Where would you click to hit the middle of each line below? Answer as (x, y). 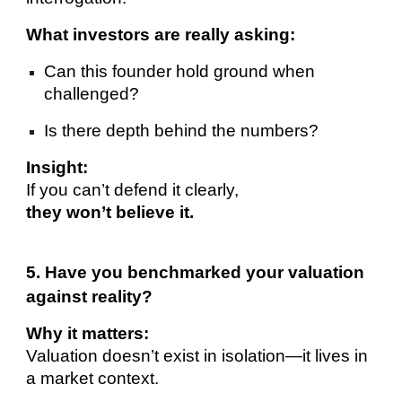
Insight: (57, 167)
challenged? (92, 93)
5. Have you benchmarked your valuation (196, 272)
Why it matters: (88, 333)
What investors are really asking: (161, 34)
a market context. (93, 378)
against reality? (90, 296)
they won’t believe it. (110, 212)
